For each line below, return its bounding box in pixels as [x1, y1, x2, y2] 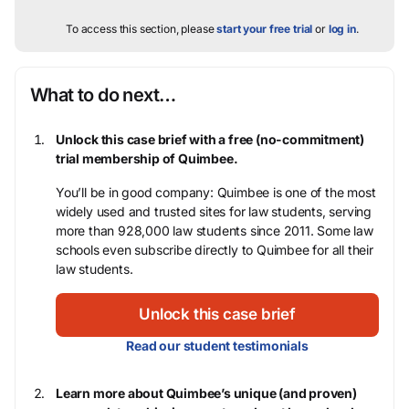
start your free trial [216, 22, 313, 37]
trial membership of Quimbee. [56, 151, 238, 167]
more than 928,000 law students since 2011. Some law [56, 223, 373, 239]
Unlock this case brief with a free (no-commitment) [56, 131, 365, 148]
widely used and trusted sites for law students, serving [56, 204, 372, 220]
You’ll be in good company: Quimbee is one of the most [56, 184, 376, 201]
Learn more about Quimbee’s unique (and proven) [56, 385, 357, 402]
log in [328, 22, 356, 37]
